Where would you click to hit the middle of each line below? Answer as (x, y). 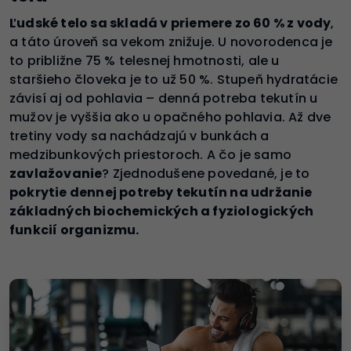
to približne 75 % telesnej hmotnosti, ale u (145, 61)
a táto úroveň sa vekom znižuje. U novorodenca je (171, 42)
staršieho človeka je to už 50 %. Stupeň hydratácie (174, 80)
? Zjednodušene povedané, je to (206, 174)
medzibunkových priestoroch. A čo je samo (151, 155)
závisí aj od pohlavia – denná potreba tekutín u (164, 99)
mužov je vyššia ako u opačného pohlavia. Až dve (170, 118)
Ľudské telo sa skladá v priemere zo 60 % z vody (170, 24)
